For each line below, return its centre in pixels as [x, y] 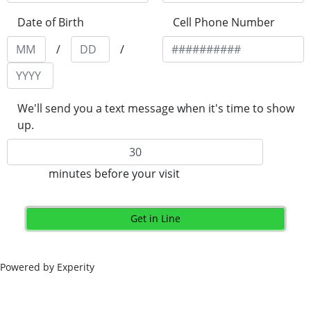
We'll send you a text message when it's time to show [156, 108]
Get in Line [155, 218]
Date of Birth [51, 22]
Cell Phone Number [224, 22]
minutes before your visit [115, 173]
